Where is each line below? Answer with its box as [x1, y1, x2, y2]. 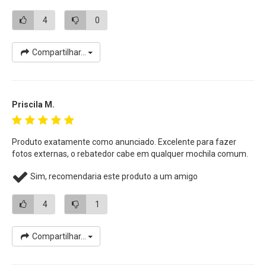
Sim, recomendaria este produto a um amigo [28, 171, 198, 181]
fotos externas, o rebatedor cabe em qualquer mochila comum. [12, 148, 248, 159]
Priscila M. [12, 99, 55, 109]
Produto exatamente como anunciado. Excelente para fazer [12, 137, 236, 147]
